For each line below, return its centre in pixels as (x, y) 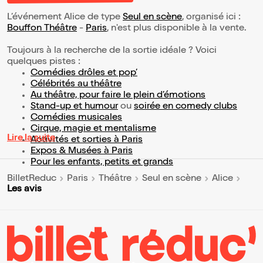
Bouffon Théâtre (42, 29)
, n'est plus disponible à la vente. (178, 29)
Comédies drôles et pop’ (84, 74)
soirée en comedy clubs (186, 107)
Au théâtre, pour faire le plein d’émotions (118, 96)
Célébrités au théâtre (76, 85)
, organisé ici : (211, 18)
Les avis (24, 190)
